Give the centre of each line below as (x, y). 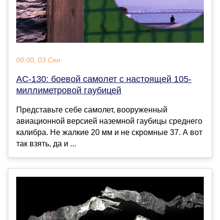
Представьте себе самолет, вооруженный (92, 110)
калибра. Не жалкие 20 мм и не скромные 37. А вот (109, 132)
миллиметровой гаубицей (69, 90)
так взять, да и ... (46, 143)
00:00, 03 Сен (38, 60)
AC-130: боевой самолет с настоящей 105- (104, 79)
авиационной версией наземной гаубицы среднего (109, 121)
